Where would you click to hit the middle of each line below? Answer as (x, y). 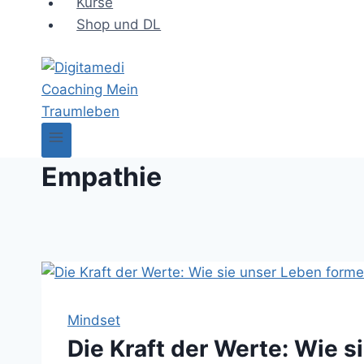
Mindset (94, 320)
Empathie (102, 176)
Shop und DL (119, 24)
